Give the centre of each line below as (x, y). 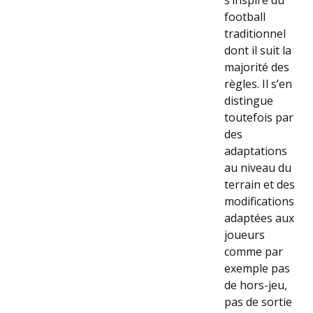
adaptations (256, 151)
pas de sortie (258, 301)
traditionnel (255, 33)
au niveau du (258, 167)
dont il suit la (258, 50)
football (245, 16)
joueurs (245, 234)
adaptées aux (259, 218)
